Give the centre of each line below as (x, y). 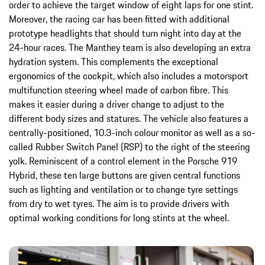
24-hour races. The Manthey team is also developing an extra (130, 47)
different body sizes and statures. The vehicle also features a (129, 118)
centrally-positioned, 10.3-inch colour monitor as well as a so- (132, 132)
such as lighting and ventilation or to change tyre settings (123, 189)
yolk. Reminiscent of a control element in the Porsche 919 (123, 161)
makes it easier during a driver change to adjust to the (117, 104)
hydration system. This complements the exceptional (114, 61)
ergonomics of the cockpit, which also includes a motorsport (129, 75)
